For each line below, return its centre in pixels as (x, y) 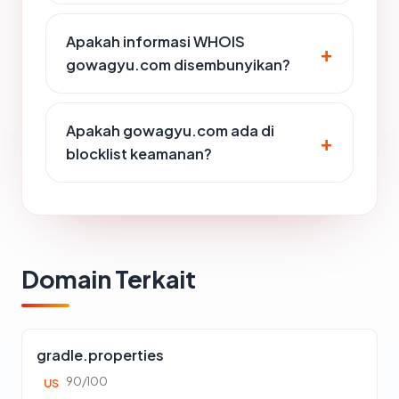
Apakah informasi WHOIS (155, 41)
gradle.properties (100, 355)
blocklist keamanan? (139, 154)
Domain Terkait (109, 279)
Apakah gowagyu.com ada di (170, 130)
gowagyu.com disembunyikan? (178, 65)
